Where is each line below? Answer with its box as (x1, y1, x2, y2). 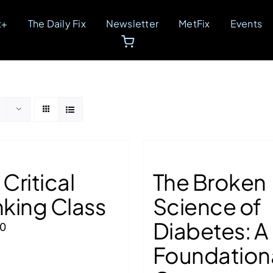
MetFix (179, 17, 210, 30)
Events (230, 17, 263, 30)
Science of (152, 193, 261, 220)
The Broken (152, 168, 266, 196)
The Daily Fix (27, 17, 86, 30)
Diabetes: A (152, 217, 268, 244)
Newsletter (105, 17, 159, 30)
